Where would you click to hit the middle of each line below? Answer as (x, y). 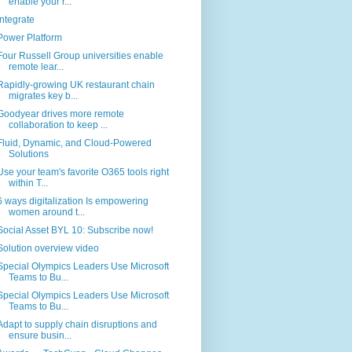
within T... (28, 183)
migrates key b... (43, 96)
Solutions (28, 154)
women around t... (46, 212)
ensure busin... (40, 335)
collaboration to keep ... (58, 125)
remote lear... (36, 67)
